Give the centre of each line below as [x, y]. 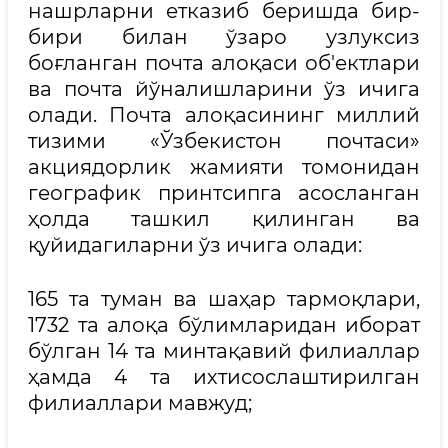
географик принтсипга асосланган [224, 193]
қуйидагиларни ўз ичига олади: [195, 245]
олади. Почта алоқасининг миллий [224, 115]
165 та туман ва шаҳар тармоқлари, [224, 299]
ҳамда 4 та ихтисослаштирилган [224, 377]
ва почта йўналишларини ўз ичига [224, 89]
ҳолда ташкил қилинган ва [224, 219]
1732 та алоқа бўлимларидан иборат [224, 325]
